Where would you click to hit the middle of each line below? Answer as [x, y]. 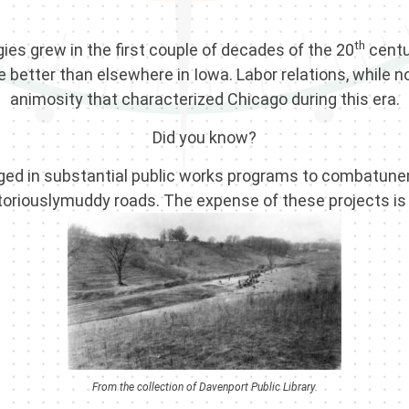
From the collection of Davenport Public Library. [204, 387]
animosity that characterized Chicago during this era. [204, 100]
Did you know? [204, 138]
